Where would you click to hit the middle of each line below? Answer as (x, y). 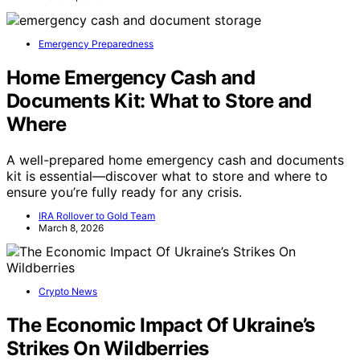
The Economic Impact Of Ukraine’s (161, 325)
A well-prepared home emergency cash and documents (175, 160)
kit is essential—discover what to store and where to (167, 176)
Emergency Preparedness (96, 44)
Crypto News (68, 292)
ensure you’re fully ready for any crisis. (124, 192)
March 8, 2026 (71, 228)
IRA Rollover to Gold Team (97, 216)
